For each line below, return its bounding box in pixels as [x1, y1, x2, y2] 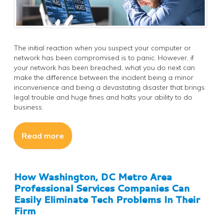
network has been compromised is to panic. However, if [14, 53, 194, 62]
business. [14, 102, 43, 111]
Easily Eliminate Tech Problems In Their [14, 192, 200, 206]
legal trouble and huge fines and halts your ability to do [14, 92, 192, 102]
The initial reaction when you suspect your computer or [14, 43, 191, 52]
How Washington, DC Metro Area [14, 170, 172, 183]
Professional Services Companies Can [14, 181, 190, 194]
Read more [22, 130, 64, 141]
